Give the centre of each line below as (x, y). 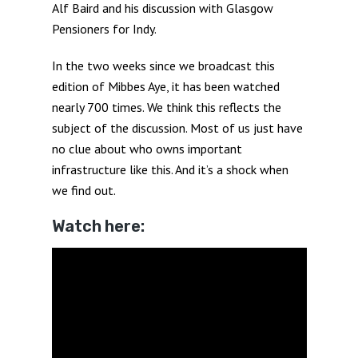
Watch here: (98, 226)
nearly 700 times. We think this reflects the (166, 107)
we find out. (84, 190)
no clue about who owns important (147, 149)
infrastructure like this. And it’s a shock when (170, 169)
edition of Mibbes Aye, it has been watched (165, 86)
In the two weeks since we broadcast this (163, 66)
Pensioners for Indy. (104, 29)
